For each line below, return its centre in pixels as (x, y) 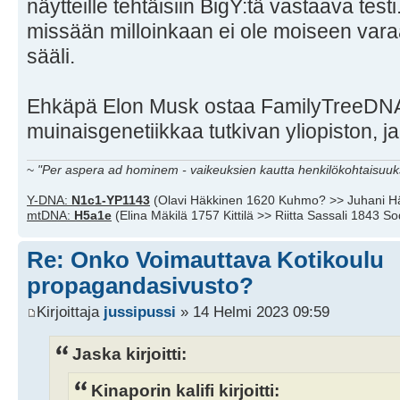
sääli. (51, 57)
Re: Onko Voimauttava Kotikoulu (205, 259)
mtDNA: (50, 215)
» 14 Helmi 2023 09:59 (253, 312)
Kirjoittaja (70, 312)
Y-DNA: (49, 200)
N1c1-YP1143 (111, 200)
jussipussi (140, 312)
